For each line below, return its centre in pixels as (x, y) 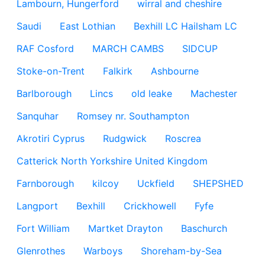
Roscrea (183, 138)
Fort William (43, 228)
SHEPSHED (218, 183)
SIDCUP (200, 49)
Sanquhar (38, 116)
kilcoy (106, 183)
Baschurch (204, 228)
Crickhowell (150, 206)
